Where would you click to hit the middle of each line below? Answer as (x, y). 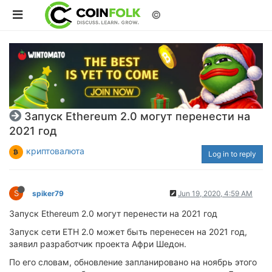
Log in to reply (232, 154)
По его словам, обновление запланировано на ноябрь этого (133, 262)
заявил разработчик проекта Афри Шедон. (98, 243)
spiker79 (48, 193)
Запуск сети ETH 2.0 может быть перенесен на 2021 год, (128, 231)
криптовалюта (55, 151)
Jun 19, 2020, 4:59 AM (215, 193)
